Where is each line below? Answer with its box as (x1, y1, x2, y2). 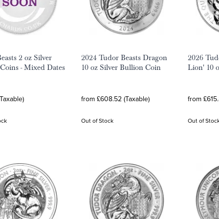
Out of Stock (81, 116, 113, 125)
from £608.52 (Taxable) (81, 94, 150, 104)
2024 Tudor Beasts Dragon (81, 53, 167, 63)
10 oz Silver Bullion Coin (81, 63, 161, 72)
